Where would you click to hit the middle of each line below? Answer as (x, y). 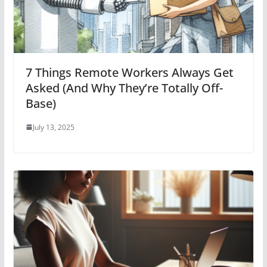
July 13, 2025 (53, 127)
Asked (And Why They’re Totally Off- (124, 88)
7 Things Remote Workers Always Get (129, 72)
